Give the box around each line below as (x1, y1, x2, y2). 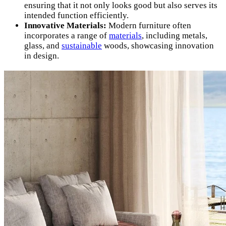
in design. (24, 51, 59, 61)
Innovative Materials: (24, 21, 106, 31)
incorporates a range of (24, 31, 109, 41)
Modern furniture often (106, 21, 191, 31)
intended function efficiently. (24, 11, 129, 21)
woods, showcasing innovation (102, 41, 214, 51)
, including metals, (142, 31, 207, 41)
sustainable (62, 41, 102, 51)
